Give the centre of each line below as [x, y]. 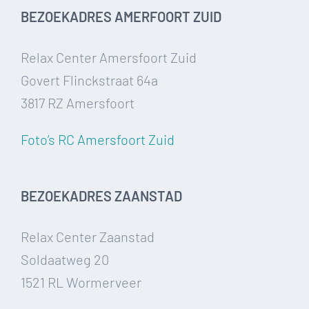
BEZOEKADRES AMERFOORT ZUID [121, 17]
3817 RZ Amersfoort [78, 103]
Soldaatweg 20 [65, 260]
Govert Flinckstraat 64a [89, 80]
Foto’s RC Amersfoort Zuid [98, 140]
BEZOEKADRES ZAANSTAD [101, 196]
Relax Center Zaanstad [88, 237]
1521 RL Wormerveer [81, 282]
